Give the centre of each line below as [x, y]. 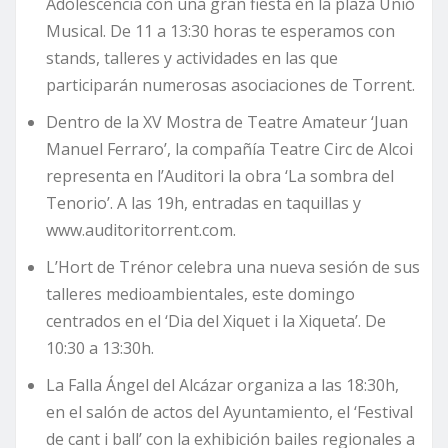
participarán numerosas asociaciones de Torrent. [230, 85]
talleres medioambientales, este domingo [200, 294]
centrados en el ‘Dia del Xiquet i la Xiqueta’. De [216, 321]
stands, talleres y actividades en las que [192, 58]
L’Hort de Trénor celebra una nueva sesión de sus [233, 267]
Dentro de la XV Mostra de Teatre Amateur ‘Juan [227, 122]
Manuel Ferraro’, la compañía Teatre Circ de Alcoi [229, 149]
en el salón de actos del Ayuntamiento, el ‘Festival [229, 412]
